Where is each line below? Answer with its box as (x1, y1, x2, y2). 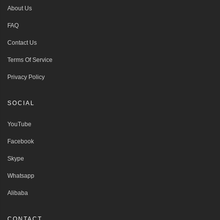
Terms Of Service (7, 56, 53, 63)
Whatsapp (7, 172, 34, 179)
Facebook (7, 137, 34, 145)
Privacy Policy (7, 73, 45, 81)
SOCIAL (7, 99, 35, 107)
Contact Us (7, 39, 37, 46)
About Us (7, 4, 32, 12)
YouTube (7, 120, 31, 128)
